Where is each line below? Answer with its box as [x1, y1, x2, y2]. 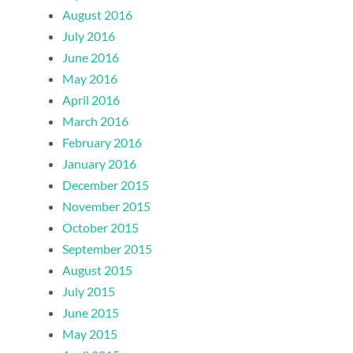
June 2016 [62, 50, 120, 65]
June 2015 [62, 305, 120, 321]
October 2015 [62, 220, 139, 236]
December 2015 [62, 177, 150, 193]
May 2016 [62, 71, 118, 87]
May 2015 [62, 326, 118, 342]
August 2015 [62, 262, 133, 278]
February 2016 [62, 135, 143, 150]
